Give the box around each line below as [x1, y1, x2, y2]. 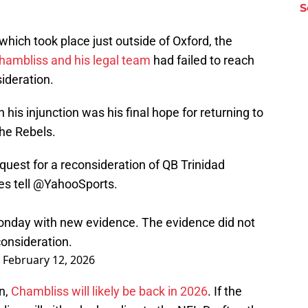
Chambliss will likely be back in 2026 [11, 284, 208, 299]
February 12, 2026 [3, 252, 95, 268]
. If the [208, 284, 242, 299]
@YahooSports [33, 177, 114, 192]
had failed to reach [151, 53, 254, 68]
